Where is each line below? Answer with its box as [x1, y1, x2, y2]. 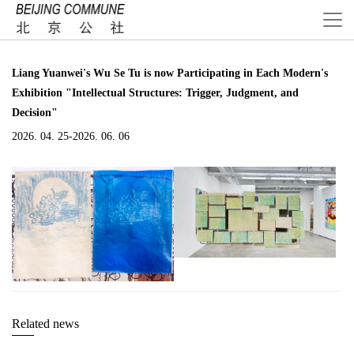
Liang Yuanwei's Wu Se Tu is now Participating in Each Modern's [12, 67, 328, 79]
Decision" [12, 107, 58, 119]
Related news [12, 317, 79, 330]
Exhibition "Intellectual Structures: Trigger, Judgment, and [12, 87, 299, 99]
